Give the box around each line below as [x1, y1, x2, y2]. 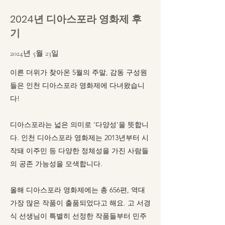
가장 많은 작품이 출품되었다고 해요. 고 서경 [10, 198, 151, 207]
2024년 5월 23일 [10, 49, 59, 58]
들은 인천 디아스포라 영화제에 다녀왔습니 [10, 81, 145, 90]
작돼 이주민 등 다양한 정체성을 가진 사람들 [10, 146, 149, 155]
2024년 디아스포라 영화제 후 [10, 12, 142, 26]
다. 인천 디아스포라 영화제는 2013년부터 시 [10, 133, 149, 142]
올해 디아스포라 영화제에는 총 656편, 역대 [10, 185, 145, 194]
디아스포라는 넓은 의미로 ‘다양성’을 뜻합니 [10, 120, 149, 129]
